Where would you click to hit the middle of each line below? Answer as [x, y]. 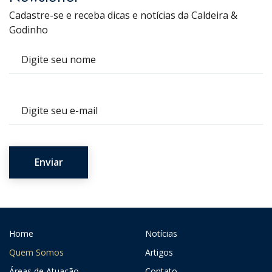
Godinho [29, 29]
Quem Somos [36, 252]
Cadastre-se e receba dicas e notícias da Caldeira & [123, 15]
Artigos [159, 252]
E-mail [21, 101]
